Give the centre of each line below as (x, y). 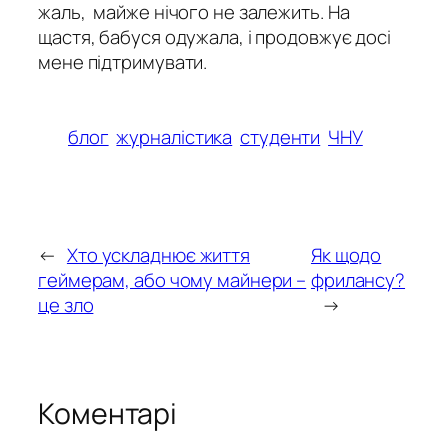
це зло (66, 304)
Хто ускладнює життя (158, 254)
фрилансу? (358, 279)
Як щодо (346, 254)
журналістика (174, 137)
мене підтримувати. (123, 62)
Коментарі (108, 413)
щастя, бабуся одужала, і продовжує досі (215, 37)
